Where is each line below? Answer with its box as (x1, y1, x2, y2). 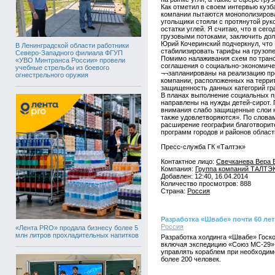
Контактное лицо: (161, 158, 216, 165)
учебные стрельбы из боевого (15, 64, 109, 71)
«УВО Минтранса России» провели (15, 56, 125, 64)
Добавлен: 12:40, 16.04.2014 (161, 172, 248, 180)
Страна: (161, 187, 187, 195)
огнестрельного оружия (15, 71, 88, 79)
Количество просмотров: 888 (161, 180, 251, 187)
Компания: (161, 165, 195, 172)
